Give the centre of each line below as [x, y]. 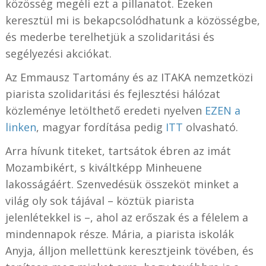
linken [20, 127]
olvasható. [212, 127]
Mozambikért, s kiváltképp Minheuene [103, 167]
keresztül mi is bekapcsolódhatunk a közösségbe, [132, 20]
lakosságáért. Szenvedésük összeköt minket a [122, 184]
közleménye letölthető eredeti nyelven [105, 110]
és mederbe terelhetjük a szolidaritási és [110, 37]
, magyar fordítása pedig [101, 127]
